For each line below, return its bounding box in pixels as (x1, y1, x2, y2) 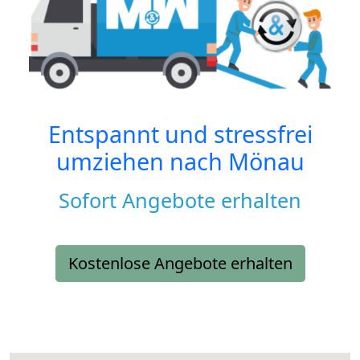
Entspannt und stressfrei (47, 118, 313, 150)
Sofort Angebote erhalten (59, 186, 301, 215)
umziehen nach (55, 145, 228, 178)
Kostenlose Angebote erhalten (67, 252, 292, 275)
